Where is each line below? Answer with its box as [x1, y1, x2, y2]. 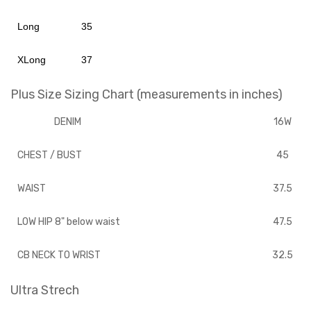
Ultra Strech [10, 283, 79, 298]
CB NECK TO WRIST [17, 249, 101, 261]
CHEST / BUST [17, 149, 82, 161]
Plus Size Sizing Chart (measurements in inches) [10, 87, 283, 102]
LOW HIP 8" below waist [17, 216, 120, 228]
